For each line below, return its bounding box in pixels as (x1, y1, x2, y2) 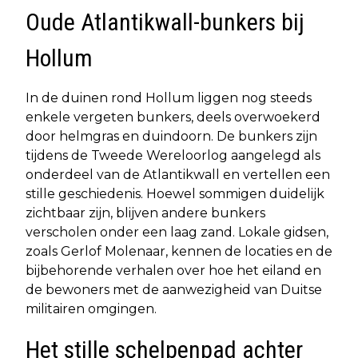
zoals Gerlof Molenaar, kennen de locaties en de (26, 243, 332, 259)
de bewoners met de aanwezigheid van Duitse (26, 281, 322, 297)
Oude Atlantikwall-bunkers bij (26, 7, 304, 36)
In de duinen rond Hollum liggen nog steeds (26, 89, 312, 105)
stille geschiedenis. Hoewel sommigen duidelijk (26, 185, 324, 201)
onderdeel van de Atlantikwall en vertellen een (26, 166, 330, 182)
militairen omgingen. (26, 300, 157, 316)
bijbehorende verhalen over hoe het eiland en (26, 262, 321, 278)
